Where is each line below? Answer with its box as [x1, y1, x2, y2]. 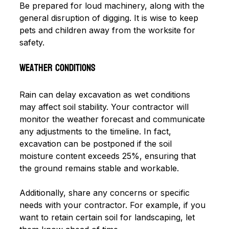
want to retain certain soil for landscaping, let [19, 212, 197, 222]
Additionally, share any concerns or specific [19, 187, 192, 198]
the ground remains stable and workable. [19, 163, 181, 173]
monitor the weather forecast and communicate [19, 113, 208, 124]
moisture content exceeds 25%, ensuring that [19, 150, 198, 161]
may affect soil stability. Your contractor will [19, 101, 191, 112]
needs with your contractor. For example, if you [19, 199, 208, 210]
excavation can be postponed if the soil [19, 138, 174, 149]
